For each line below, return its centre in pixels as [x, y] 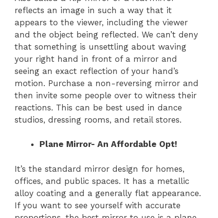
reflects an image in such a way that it [93, 10]
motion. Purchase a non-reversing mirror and [107, 83]
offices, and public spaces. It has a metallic [102, 181]
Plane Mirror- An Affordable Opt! [108, 144]
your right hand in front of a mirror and [96, 59]
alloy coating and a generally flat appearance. [108, 193]
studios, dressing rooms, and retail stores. [98, 119]
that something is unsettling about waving [100, 46]
